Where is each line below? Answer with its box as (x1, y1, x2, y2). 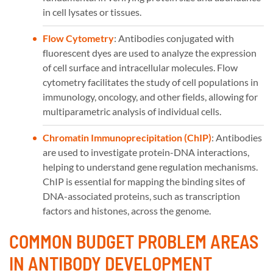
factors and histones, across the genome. (43, 204, 211, 216)
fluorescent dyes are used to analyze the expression (43, 46, 257, 58)
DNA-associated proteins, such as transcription (43, 190, 240, 202)
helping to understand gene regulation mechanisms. (43, 160, 258, 172)
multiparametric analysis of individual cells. (43, 105, 221, 117)
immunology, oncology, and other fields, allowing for (43, 90, 258, 102)
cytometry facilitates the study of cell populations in (43, 76, 258, 88)
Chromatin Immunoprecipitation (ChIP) (43, 131, 211, 143)
